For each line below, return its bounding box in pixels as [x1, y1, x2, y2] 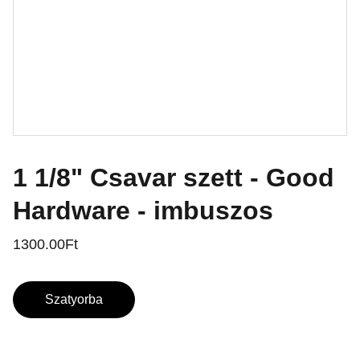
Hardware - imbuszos [13, 196, 273, 225]
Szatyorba [45, 292, 103, 306]
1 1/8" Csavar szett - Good [13, 163, 334, 192]
